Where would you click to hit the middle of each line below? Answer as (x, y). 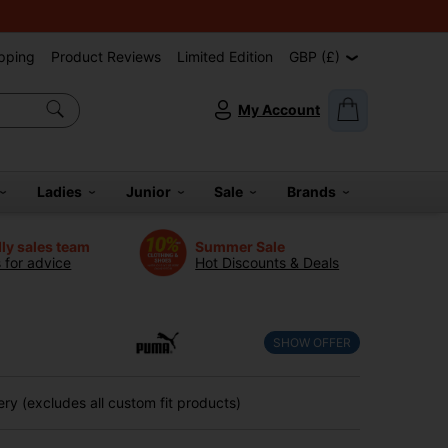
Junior (151, 191)
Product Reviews (106, 56)
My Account (279, 109)
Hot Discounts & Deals (267, 262)
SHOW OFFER (312, 342)
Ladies (62, 191)
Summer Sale (240, 246)
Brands (315, 191)
